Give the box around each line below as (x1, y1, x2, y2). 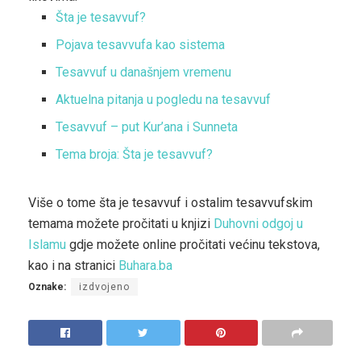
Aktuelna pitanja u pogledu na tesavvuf (56, 92, 272, 108)
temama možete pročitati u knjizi (28, 216, 214, 232)
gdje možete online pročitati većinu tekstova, (66, 237, 320, 253)
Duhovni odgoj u (214, 216, 303, 232)
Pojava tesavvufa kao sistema (56, 37, 226, 53)
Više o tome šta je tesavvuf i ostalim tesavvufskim (28, 195, 313, 211)
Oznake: (28, 281, 66, 293)
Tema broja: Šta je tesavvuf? (56, 147, 220, 163)
